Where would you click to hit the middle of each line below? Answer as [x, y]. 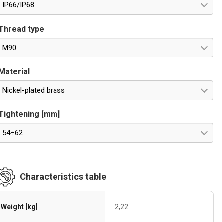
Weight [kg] [20, 207]
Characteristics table [63, 177]
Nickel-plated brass [34, 90]
